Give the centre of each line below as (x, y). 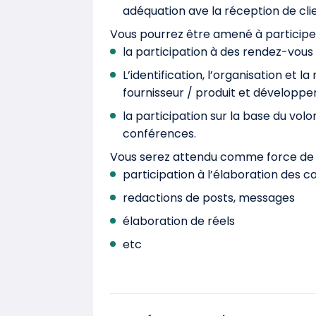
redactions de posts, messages (209, 198)
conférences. (159, 134)
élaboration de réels (179, 221)
